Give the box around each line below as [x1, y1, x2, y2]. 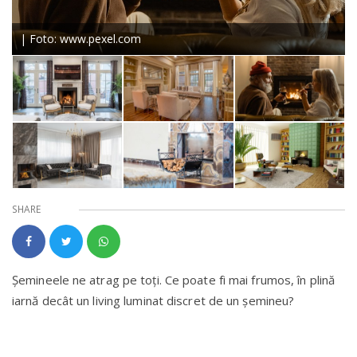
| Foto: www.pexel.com [20, 30, 141, 46]
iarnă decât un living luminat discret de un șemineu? [12, 292, 295, 309]
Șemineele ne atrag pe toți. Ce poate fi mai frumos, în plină [12, 272, 335, 288]
